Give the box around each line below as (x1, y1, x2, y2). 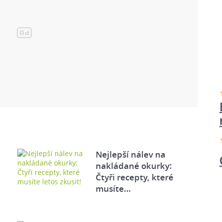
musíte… (95, 182, 131, 194)
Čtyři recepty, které (95, 171, 173, 183)
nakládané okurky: (95, 160, 172, 171)
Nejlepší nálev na (95, 148, 166, 160)
